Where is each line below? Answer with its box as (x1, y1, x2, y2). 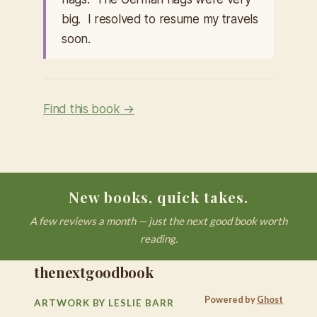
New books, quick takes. (69, 188, 248, 207)
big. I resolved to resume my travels (62, 12, 258, 27)
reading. (139, 232, 178, 245)
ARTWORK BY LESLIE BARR (34, 297, 174, 309)
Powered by (204, 293, 257, 305)
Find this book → (43, 102, 134, 117)
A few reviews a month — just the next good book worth (30, 214, 287, 227)
